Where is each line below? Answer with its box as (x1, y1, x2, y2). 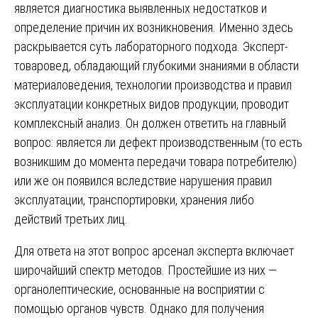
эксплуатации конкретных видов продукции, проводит (14, 96, 289, 111)
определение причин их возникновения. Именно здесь (14, 19, 293, 35)
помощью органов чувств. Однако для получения (14, 300, 264, 316)
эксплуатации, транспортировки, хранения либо (14, 192, 254, 207)
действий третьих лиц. (14, 211, 128, 226)
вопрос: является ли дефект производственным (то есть (14, 134, 302, 150)
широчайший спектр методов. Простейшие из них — (14, 262, 277, 278)
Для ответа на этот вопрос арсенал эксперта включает (14, 243, 294, 258)
